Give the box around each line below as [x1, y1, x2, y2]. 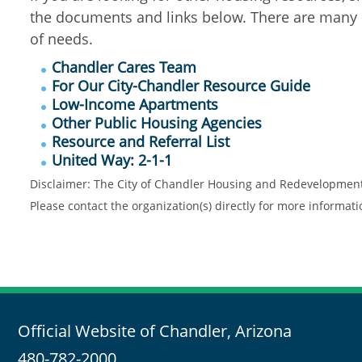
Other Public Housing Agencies [52, 113, 262, 133]
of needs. [30, 29, 93, 48]
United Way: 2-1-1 [52, 150, 172, 170]
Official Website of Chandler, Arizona [18, 320, 292, 342]
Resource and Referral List [52, 132, 229, 151]
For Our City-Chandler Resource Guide [52, 76, 310, 95]
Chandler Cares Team [52, 57, 196, 77]
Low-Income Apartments [52, 95, 218, 114]
